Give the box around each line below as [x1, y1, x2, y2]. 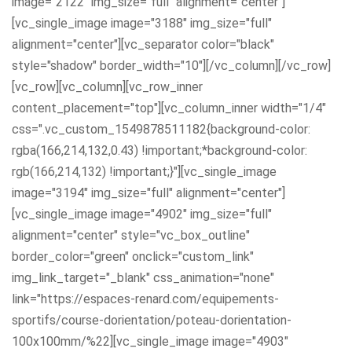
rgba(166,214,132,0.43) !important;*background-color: [12, 142, 307, 158]
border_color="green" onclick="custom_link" [12, 248, 254, 264]
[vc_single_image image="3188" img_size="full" [12, 15, 272, 31]
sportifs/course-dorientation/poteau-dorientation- [12, 312, 291, 328]
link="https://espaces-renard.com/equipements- [12, 291, 279, 306]
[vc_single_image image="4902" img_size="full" [12, 206, 272, 222]
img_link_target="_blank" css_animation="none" [12, 269, 274, 285]
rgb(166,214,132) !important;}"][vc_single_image [12, 163, 277, 179]
